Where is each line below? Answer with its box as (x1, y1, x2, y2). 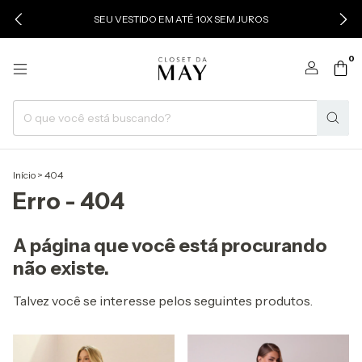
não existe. (13, 257, 109, 280)
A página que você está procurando (13, 234, 327, 257)
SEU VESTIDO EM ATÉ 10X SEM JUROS (94, 13, 268, 25)
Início (13, 169, 36, 181)
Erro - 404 (13, 187, 124, 215)
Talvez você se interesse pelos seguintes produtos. (13, 293, 313, 309)
